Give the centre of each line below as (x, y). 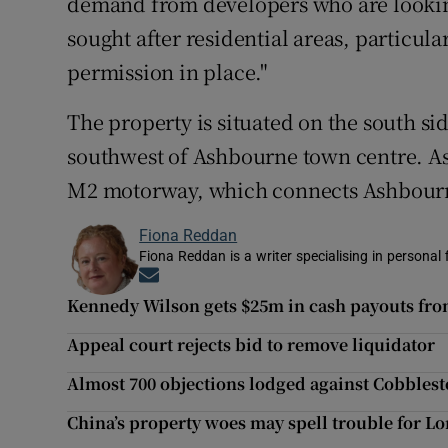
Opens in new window (231, 277)
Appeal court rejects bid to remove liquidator (251, 345)
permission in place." (168, 72)
